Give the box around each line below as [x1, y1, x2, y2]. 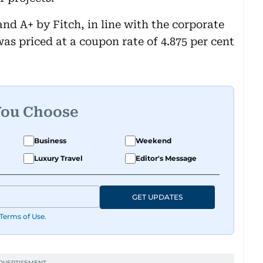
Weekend [136, 136, 171, 145]
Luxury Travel [34, 153, 83, 163]
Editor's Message [136, 153, 197, 163]
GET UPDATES [132, 192, 183, 201]
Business [34, 136, 66, 145]
